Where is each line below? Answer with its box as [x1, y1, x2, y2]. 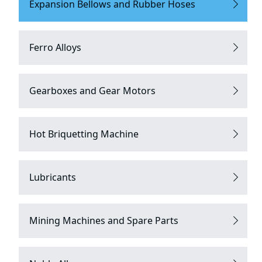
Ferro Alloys [29, 40, 81, 54]
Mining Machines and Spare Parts [29, 213, 178, 227]
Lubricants [29, 170, 76, 184]
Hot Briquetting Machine [29, 127, 139, 140]
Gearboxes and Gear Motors [29, 84, 156, 97]
